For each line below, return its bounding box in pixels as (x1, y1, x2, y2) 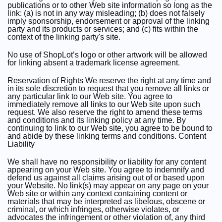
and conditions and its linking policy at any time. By (7, 116, 186, 124)
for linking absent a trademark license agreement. (7, 58, 180, 67)
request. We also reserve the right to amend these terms (7, 108, 202, 116)
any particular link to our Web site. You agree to (7, 92, 172, 101)
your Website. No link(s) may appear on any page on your (7, 181, 209, 190)
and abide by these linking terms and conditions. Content (7, 132, 206, 140)
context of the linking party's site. (7, 33, 120, 41)
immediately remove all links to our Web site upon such (7, 100, 200, 109)
